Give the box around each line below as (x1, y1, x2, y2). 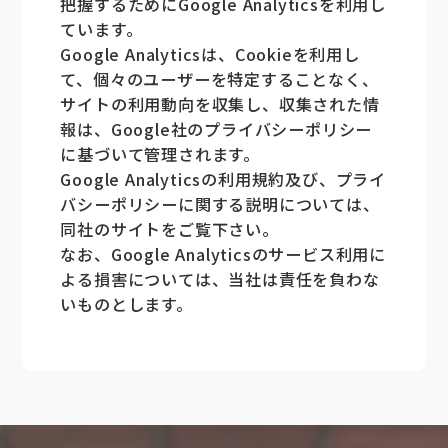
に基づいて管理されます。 (60, 142, 261, 167)
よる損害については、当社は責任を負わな (60, 267, 380, 292)
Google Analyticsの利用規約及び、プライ (60, 167, 387, 192)
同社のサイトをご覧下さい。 (60, 217, 279, 242)
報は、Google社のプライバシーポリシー (60, 117, 373, 142)
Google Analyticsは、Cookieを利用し (60, 42, 360, 67)
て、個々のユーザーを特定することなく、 (60, 67, 379, 92)
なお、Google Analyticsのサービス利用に (60, 242, 387, 267)
